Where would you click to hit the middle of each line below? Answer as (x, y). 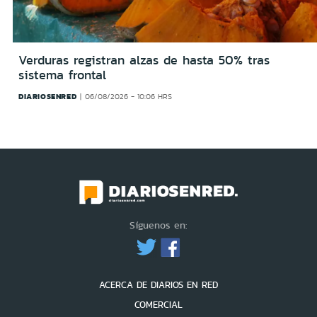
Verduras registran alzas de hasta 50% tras (144, 60)
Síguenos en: (158, 225)
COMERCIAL (158, 305)
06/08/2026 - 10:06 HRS (128, 96)
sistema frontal (62, 75)
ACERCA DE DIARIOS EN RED (158, 285)
